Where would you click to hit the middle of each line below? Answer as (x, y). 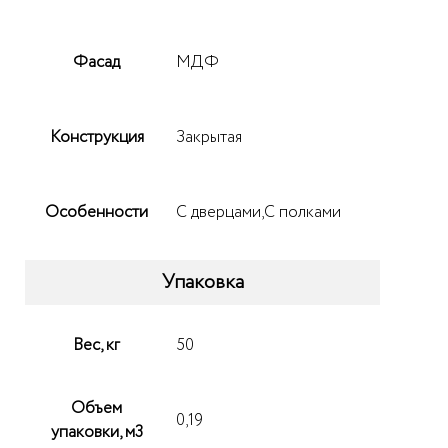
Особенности (96, 211)
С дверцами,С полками (258, 212)
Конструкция (96, 136)
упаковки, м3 (96, 431)
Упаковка (202, 282)
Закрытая (209, 137)
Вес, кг (96, 344)
